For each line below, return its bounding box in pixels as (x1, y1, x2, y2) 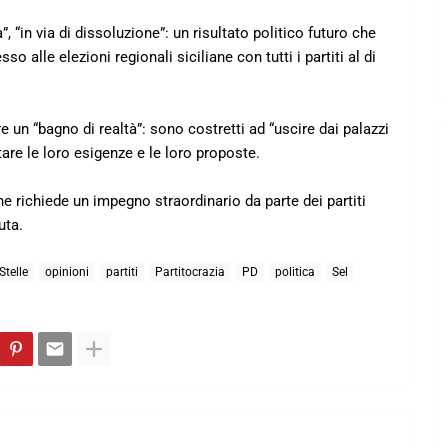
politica (275, 264, 315, 279)
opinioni (45, 264, 89, 279)
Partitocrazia (155, 264, 225, 279)
